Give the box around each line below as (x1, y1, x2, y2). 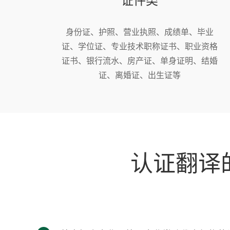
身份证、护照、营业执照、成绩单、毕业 (65, 26, 214, 37)
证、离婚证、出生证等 (98, 69, 181, 81)
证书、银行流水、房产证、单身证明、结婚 (61, 54, 218, 66)
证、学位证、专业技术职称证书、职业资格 (61, 40, 218, 52)
